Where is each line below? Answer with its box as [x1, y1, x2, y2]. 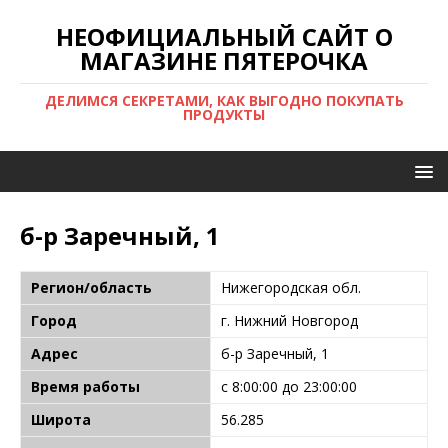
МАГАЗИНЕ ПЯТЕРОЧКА [80, 44, 368, 77]
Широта [31, 410, 91, 429]
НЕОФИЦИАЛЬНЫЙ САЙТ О [55, 20, 393, 53]
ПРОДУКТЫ [183, 105, 265, 124]
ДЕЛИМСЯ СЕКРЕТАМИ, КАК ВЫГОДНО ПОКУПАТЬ [44, 91, 404, 110]
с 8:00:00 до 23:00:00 [221, 377, 357, 396]
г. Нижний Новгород [221, 311, 358, 330]
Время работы [31, 377, 140, 396]
